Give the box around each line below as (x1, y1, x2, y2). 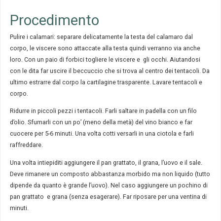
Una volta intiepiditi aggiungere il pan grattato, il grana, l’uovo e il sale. (9, 158, 202, 166)
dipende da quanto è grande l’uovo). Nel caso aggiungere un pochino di (9, 181, 208, 189)
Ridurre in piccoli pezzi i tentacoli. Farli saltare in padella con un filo (9, 107, 197, 115)
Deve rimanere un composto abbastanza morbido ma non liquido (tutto (9, 170, 210, 178)
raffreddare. (9, 141, 43, 149)
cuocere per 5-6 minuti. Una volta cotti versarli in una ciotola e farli (9, 130, 194, 138)
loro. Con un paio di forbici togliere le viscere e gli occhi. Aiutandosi (9, 55, 200, 63)
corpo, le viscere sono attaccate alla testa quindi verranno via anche (9, 44, 200, 52)
